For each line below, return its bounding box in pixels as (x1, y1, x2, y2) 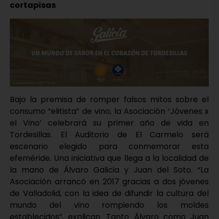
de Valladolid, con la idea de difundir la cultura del (10, 188, 209, 199)
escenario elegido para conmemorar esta (10, 141, 209, 153)
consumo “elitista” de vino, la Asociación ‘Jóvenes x (10, 106, 209, 117)
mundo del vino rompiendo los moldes (10, 199, 209, 211)
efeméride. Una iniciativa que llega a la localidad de (10, 153, 209, 164)
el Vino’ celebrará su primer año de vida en (10, 117, 209, 129)
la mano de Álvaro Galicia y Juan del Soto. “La (10, 164, 209, 176)
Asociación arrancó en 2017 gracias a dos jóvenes (10, 176, 209, 188)
